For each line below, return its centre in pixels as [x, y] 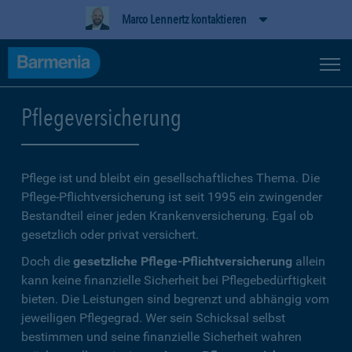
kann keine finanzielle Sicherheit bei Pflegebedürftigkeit [174, 280]
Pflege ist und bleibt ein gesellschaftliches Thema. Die [170, 178]
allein [309, 261]
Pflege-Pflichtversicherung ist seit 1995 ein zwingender [172, 197]
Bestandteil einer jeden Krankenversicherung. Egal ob [167, 216]
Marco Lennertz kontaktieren [184, 19]
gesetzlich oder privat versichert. [110, 235]
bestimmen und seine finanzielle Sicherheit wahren [161, 337]
